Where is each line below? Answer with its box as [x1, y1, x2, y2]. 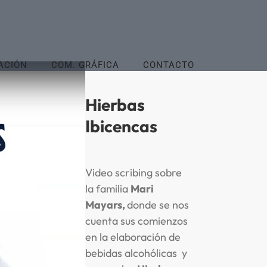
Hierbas [85, 94, 145, 115]
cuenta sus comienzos [85, 213, 188, 228]
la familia [85, 181, 131, 195]
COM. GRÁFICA [51, 59, 119, 70]
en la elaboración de [85, 229, 181, 244]
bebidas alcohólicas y [85, 246, 187, 260]
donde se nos [126, 197, 189, 212]
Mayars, [85, 197, 127, 212]
